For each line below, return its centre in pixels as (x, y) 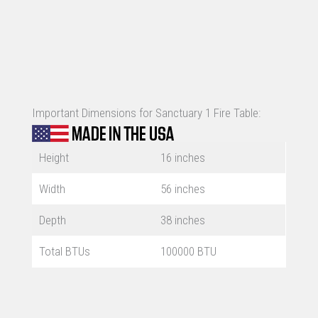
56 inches (182, 189)
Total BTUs (64, 252)
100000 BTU (188, 252)
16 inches (182, 158)
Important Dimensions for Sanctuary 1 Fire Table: (146, 113)
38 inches (182, 220)
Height (54, 158)
